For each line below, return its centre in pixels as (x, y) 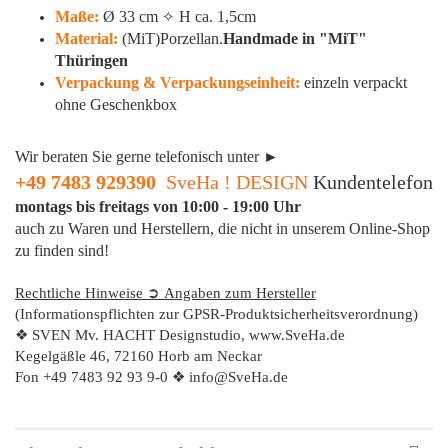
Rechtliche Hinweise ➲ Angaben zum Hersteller (165, 293)
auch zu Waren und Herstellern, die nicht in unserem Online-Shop (222, 229)
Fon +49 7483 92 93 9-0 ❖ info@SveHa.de (151, 377)
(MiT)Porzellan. (172, 39)
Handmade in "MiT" (295, 39)
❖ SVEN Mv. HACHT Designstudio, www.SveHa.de (180, 335)
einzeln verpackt (355, 83)
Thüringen (91, 61)
